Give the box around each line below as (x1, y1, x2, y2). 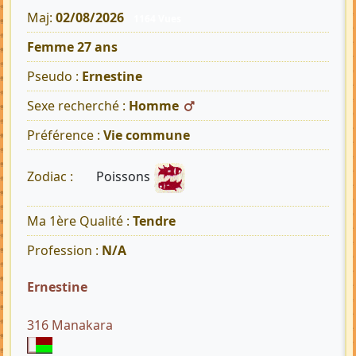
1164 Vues (133, 12, 181, 25)
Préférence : (27, 126, 103, 145)
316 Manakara (27, 316, 113, 335)
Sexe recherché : (27, 97, 129, 115)
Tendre (133, 212, 176, 230)
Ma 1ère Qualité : (27, 212, 133, 230)
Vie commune (103, 126, 190, 145)
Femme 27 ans (27, 38, 118, 56)
